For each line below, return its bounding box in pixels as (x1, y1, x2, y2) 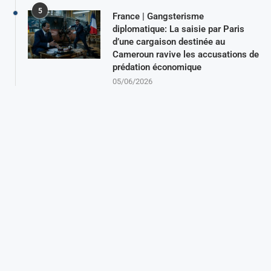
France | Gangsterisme (113, 10, 204, 22)
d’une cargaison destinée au (113, 36, 225, 47)
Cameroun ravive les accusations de (113, 48, 259, 60)
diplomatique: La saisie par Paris (113, 23, 244, 34)
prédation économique (113, 61, 201, 73)
